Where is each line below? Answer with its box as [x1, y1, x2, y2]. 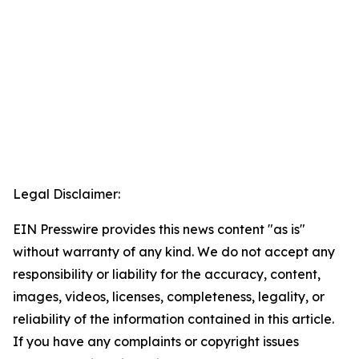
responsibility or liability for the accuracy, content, [13, 266, 321, 283]
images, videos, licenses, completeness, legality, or [13, 288, 325, 305]
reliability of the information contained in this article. [13, 311, 334, 328]
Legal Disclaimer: [13, 186, 120, 203]
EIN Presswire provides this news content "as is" [13, 221, 305, 238]
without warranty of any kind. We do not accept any [13, 244, 335, 260]
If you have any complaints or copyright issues [13, 333, 299, 350]
